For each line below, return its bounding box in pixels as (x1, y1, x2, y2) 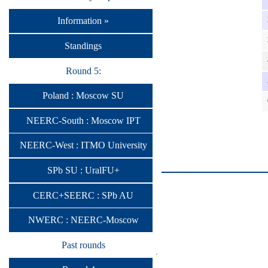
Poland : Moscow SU (42, 90, 124, 101)
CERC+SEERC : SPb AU (33, 190, 133, 200)
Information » (57, 16, 109, 26)
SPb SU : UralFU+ (47, 165, 120, 175)
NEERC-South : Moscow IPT (26, 115, 141, 126)
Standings (65, 40, 102, 51)
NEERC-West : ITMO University (19, 140, 147, 151)
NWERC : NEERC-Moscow (28, 215, 139, 226)
